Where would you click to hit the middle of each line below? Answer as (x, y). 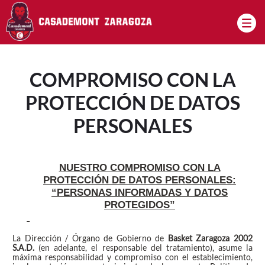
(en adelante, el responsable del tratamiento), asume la (143, 248)
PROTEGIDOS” (140, 205)
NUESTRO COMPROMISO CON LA (140, 168)
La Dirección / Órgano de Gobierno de (90, 238)
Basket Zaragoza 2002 (210, 238)
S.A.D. (24, 248)
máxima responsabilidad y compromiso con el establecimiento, (132, 257)
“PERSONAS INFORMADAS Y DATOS (140, 193)
